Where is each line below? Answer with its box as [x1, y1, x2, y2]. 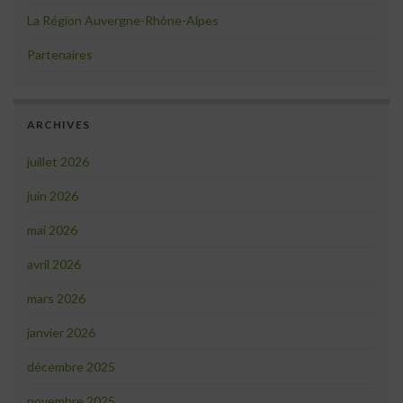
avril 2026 [27, 256, 81, 273]
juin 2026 [27, 188, 78, 204]
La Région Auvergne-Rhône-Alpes [27, 13, 219, 29]
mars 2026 [27, 291, 85, 307]
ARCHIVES [27, 118, 90, 132]
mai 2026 [27, 222, 77, 238]
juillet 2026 [27, 154, 89, 170]
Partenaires [27, 47, 93, 63]
